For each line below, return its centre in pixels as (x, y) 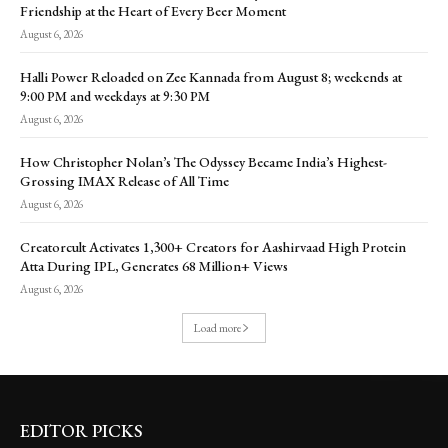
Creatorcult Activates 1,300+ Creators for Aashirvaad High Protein (213, 246)
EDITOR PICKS (81, 430)
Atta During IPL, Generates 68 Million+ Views (154, 265)
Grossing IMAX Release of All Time (124, 180)
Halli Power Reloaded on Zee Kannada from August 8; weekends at (211, 76)
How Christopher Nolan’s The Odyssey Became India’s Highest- (203, 161)
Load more (217, 327)
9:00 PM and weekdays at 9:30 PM (115, 95)
